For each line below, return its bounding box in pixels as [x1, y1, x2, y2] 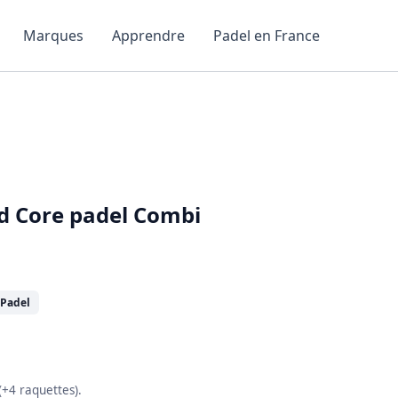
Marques [23, 26, 84, 45]
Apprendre [112, 26, 185, 45]
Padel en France [213, 26, 320, 45]
